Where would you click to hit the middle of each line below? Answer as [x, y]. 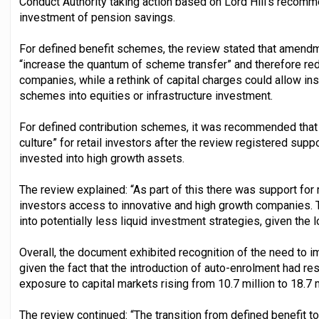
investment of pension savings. [97, 18]
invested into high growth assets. [102, 159]
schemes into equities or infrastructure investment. [146, 96]
